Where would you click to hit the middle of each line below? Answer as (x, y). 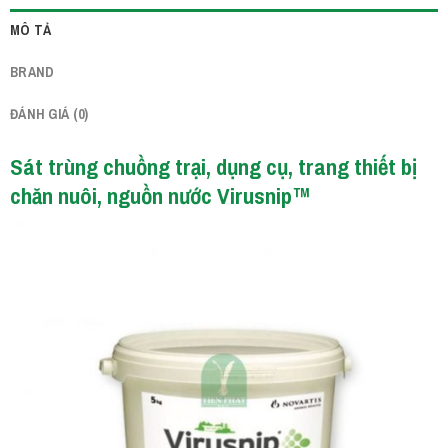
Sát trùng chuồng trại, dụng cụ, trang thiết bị (213, 167)
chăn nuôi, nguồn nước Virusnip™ (160, 196)
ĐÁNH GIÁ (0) (49, 113)
